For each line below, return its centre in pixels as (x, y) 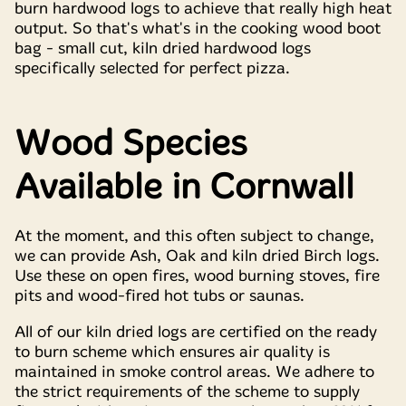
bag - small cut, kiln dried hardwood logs (163, 48)
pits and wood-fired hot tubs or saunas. (159, 295)
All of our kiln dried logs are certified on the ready (196, 332)
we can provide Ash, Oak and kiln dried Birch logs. (197, 255)
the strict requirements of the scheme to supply (187, 392)
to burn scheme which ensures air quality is (172, 352)
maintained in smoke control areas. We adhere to (194, 372)
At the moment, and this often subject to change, (194, 235)
